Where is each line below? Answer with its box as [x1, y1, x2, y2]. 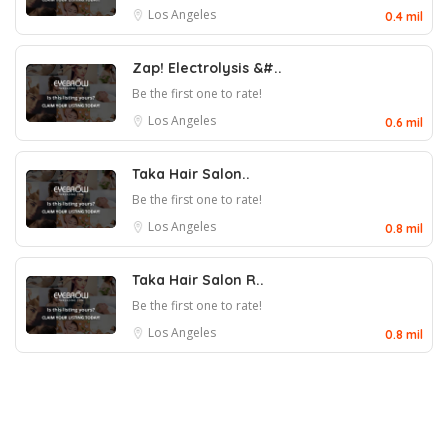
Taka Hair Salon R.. [132, 271, 264, 289]
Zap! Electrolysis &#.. [132, 59, 282, 77]
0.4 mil [385, 9, 423, 24]
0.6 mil [385, 115, 423, 130]
